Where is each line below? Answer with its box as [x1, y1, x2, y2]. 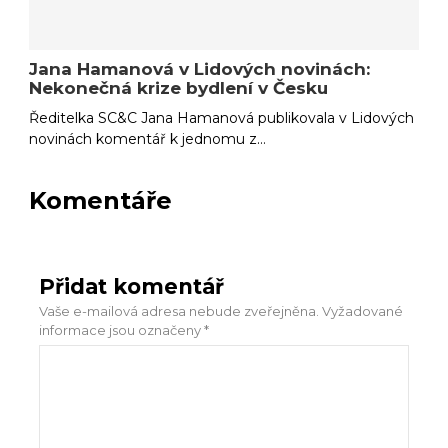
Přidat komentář [39, 274, 225, 300]
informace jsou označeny [39, 322, 205, 339]
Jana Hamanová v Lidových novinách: [29, 59, 371, 80]
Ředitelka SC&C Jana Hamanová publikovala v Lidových [29, 109, 415, 128]
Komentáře [29, 186, 173, 216]
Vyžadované [322, 303, 404, 320]
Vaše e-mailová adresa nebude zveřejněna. [39, 303, 320, 320]
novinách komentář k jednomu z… [29, 130, 267, 149]
